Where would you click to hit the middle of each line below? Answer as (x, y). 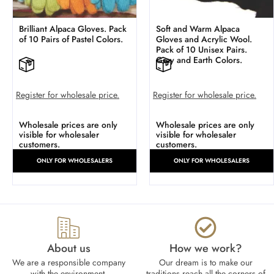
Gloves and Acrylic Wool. (204, 39)
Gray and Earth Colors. (199, 60)
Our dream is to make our (206, 263)
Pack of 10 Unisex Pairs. (202, 50)
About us (68, 249)
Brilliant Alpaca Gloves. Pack (73, 29)
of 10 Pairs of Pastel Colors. (71, 39)
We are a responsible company (68, 263)
